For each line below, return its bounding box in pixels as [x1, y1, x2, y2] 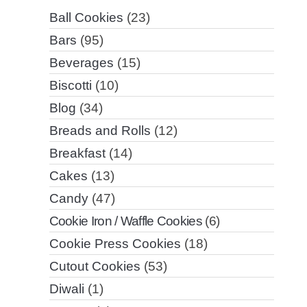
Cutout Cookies [49, 259, 140, 274]
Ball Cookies [49, 10, 123, 25]
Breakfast [49, 146, 106, 161]
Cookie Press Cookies [49, 236, 181, 251]
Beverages [49, 56, 114, 71]
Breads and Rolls [49, 123, 151, 138]
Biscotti [49, 78, 92, 93]
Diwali [49, 282, 84, 297]
